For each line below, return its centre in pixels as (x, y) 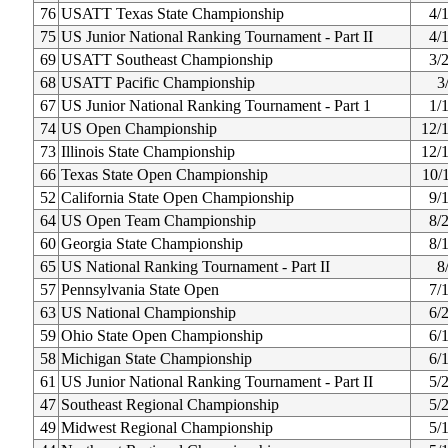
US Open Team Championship (158, 220)
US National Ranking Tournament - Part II (195, 266)
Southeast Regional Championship (170, 404)
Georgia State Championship (152, 243)
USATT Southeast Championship (167, 59)
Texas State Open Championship (164, 174)
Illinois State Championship (148, 151)
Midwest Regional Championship (167, 427)
